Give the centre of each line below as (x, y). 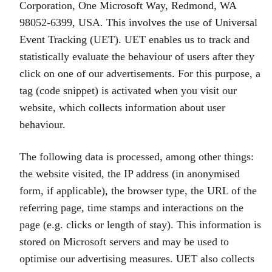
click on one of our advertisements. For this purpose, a (140, 73)
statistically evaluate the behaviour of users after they (137, 56)
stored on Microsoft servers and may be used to (124, 242)
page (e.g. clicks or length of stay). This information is (140, 225)
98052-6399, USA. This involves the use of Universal (138, 22)
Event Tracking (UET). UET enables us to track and (134, 39)
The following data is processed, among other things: (137, 157)
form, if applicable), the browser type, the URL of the (138, 191)
